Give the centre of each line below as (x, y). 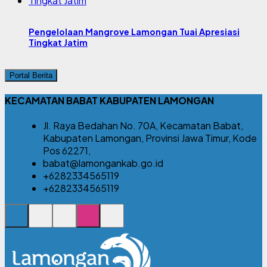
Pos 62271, (67, 151)
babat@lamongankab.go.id (103, 163)
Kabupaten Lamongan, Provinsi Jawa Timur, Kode (150, 138)
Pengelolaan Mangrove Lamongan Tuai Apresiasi (134, 32)
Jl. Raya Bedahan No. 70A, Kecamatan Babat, (143, 126)
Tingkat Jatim (58, 43)
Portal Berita (31, 75)
